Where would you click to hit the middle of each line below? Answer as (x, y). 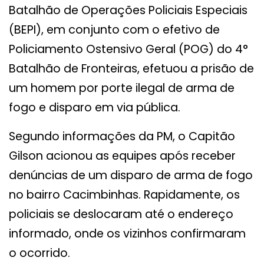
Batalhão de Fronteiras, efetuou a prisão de (131, 69)
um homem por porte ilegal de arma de (122, 88)
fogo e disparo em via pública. (95, 108)
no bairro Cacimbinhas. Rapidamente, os (124, 195)
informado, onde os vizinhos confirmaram (127, 234)
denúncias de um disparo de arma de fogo (131, 176)
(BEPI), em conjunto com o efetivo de (114, 30)
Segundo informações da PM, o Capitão (122, 137)
